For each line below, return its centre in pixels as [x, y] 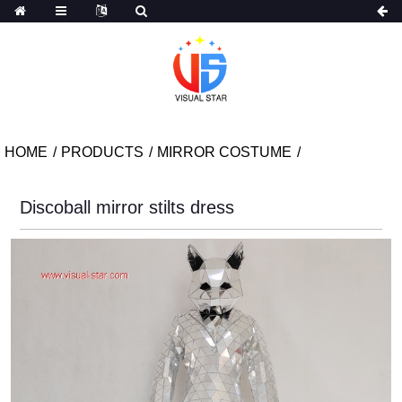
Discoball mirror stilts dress [127, 207]
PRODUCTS [102, 152]
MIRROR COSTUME [224, 152]
